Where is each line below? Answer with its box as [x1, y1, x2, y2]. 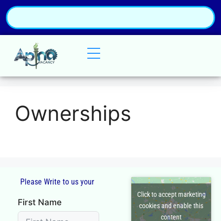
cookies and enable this [139, 201, 204, 210]
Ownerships [15, 101, 131, 126]
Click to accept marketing [137, 190, 206, 198]
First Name [17, 197, 62, 207]
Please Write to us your [20, 177, 95, 186]
